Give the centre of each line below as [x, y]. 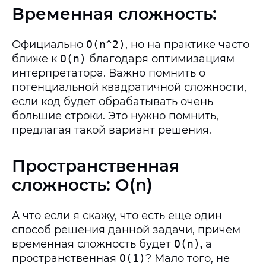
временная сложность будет [93, 244]
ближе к [36, 59]
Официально [49, 45]
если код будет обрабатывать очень [113, 102]
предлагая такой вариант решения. [112, 130]
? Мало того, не [188, 258]
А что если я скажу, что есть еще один [117, 216]
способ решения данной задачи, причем [126, 230]
